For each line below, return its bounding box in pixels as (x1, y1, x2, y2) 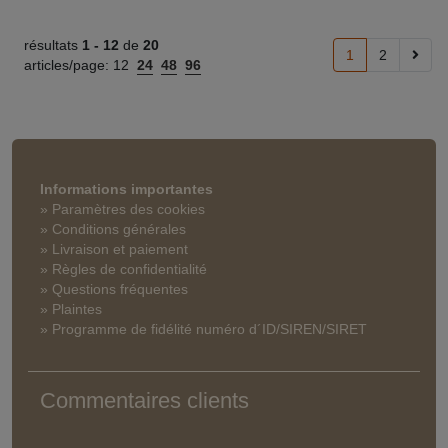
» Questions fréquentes (40, 281, 188, 297)
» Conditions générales (40, 221, 186, 237)
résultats (24, 37, 82, 53)
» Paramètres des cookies (40, 201, 205, 217)
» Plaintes (40, 301, 102, 317)
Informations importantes (40, 181, 213, 197)
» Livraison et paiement (40, 241, 188, 257)
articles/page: (24, 57, 113, 73)
